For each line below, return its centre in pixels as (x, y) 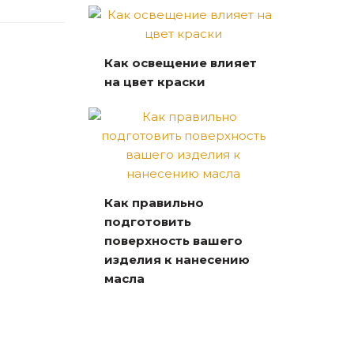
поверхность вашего (173, 240)
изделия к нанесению (177, 259)
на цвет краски (155, 81)
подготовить (148, 221)
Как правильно (154, 202)
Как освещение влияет (181, 62)
